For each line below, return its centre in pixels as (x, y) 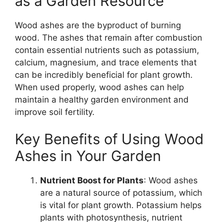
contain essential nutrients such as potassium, (107, 50)
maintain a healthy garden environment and (102, 99)
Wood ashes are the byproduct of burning (98, 25)
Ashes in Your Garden (88, 156)
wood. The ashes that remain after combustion (109, 37)
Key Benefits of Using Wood (109, 139)
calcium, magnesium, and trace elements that (106, 62)
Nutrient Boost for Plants (92, 181)
